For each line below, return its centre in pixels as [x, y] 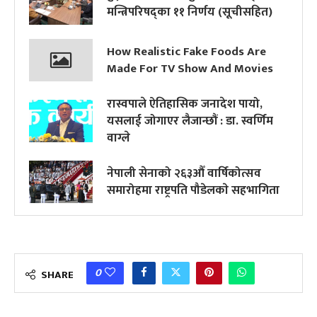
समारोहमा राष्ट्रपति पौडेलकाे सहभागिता [193, 191]
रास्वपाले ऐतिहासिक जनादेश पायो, [185, 104]
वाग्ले [119, 138]
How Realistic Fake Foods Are [186, 52]
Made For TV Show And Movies [190, 69]
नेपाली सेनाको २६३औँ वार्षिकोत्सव [184, 174]
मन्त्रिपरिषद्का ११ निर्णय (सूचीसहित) [190, 12]
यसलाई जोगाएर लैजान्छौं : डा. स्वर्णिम [190, 121]
